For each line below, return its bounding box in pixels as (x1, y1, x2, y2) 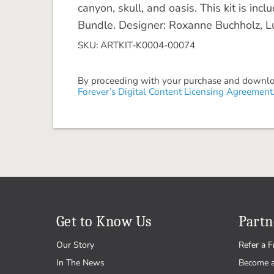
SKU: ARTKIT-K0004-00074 (78, 39, 195, 51)
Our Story (56, 239, 94, 251)
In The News (56, 257, 105, 268)
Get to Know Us (56, 213, 152, 230)
